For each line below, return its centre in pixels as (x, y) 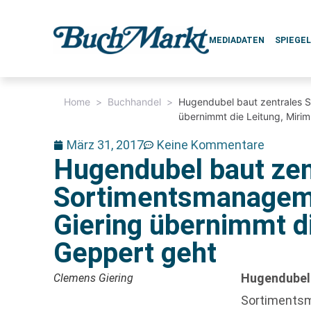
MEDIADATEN (237, 40)
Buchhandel (135, 102)
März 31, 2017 (106, 145)
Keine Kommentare (211, 145)
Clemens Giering (94, 278)
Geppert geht (135, 253)
